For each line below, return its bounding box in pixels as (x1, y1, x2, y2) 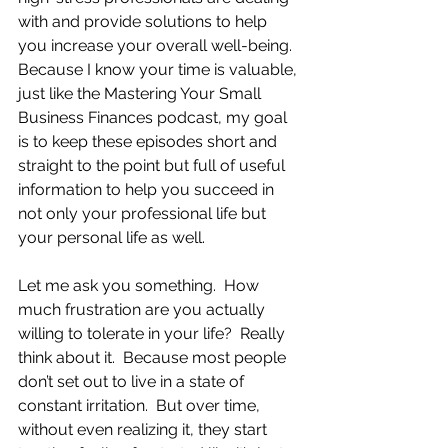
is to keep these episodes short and (18, 132, 281, 151)
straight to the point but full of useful (18, 156, 289, 175)
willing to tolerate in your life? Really (18, 324, 289, 343)
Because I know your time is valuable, (18, 60, 301, 79)
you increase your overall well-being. (18, 36, 300, 55)
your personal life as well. (18, 228, 205, 247)
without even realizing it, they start (18, 420, 271, 439)
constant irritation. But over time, (18, 396, 264, 415)
